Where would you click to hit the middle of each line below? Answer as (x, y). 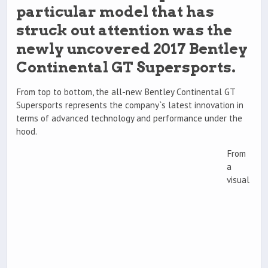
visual (238, 180)
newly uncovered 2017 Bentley (132, 49)
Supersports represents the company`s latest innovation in (130, 105)
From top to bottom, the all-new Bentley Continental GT (126, 92)
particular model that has (115, 12)
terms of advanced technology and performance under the (129, 118)
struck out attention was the (124, 30)
